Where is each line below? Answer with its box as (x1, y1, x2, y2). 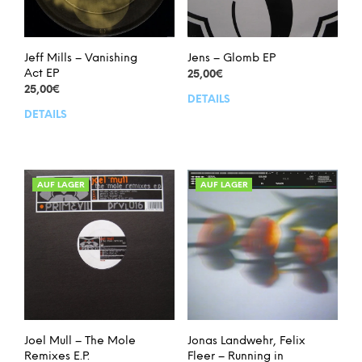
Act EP (24, 68, 59, 81)
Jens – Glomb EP (187, 53, 276, 65)
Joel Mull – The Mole (24, 335, 136, 348)
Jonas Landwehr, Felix (187, 335, 305, 348)
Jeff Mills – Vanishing (24, 53, 137, 65)
